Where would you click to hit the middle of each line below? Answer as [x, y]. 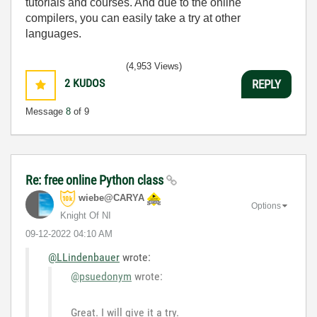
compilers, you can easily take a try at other [133, 18]
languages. [53, 34]
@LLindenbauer [84, 257]
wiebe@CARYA [111, 198]
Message [46, 111]
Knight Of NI [86, 215]
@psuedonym [101, 276]
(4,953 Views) [154, 66]
